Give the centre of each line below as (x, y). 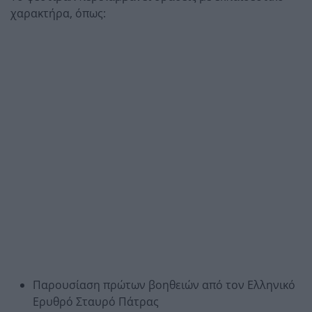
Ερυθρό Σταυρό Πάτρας (96, 301)
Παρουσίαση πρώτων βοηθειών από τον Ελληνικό (164, 284)
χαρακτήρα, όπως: (58, 13)
